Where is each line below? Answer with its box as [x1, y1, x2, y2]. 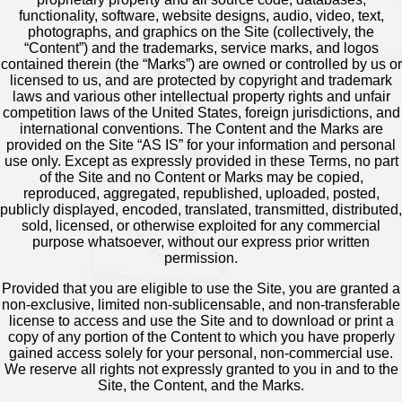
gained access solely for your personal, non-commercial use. [9, 345, 393, 362]
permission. [164, 250, 238, 267]
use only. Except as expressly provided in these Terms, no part [4, 153, 398, 170]
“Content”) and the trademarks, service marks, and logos [23, 40, 379, 57]
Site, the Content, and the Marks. [98, 378, 304, 394]
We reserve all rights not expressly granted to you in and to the [4, 362, 398, 378]
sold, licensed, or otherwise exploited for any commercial [22, 218, 380, 234]
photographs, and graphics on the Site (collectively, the [28, 24, 374, 40]
